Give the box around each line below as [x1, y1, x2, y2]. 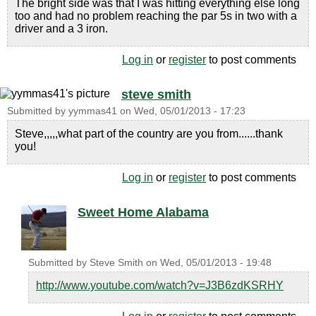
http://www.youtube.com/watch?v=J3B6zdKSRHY [36, 279, 284, 291]
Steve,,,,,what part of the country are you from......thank [15, 128, 283, 140]
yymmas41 [68, 106, 117, 116]
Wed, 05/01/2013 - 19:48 [160, 257, 272, 268]
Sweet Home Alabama [78, 205, 209, 219]
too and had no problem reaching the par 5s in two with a [15, 10, 297, 22]
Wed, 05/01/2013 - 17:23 [134, 106, 245, 116]
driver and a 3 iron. [15, 23, 108, 35]
